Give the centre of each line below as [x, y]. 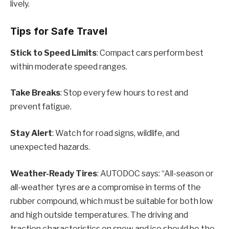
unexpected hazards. [50, 147]
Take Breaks [35, 93]
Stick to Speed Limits [53, 53]
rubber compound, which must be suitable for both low [112, 201]
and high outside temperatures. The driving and [99, 215]
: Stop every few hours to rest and [124, 93]
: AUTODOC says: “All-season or [155, 173]
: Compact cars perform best [150, 53]
